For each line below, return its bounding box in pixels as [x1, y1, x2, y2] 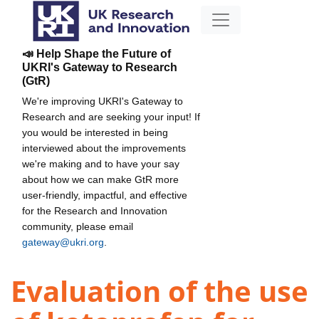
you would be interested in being [22, 126, 168, 138]
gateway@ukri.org [22, 236, 104, 248]
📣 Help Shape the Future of [22, 47, 171, 60]
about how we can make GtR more [22, 173, 179, 185]
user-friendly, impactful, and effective [22, 189, 187, 201]
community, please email [22, 220, 133, 232]
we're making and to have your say [22, 157, 179, 169]
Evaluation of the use [11, 271, 308, 311]
